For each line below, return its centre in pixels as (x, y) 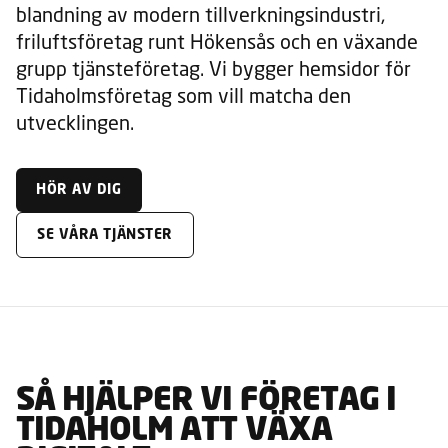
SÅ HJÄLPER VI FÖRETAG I (206, 401)
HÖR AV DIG (79, 189)
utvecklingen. (75, 122)
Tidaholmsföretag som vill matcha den (183, 95)
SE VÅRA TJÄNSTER (105, 234)
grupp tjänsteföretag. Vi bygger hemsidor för (213, 68)
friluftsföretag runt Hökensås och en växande (217, 41)
